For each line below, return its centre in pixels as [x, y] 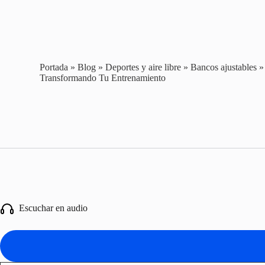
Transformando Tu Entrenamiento [103, 77]
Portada [54, 67]
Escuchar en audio [51, 208]
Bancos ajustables [224, 67]
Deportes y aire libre [143, 67]
